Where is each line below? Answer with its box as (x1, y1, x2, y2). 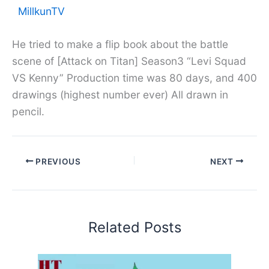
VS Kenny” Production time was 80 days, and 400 (12, 71, 257, 85)
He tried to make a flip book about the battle (12, 38, 228, 51)
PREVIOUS (33, 156, 81, 166)
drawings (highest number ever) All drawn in (12, 88, 228, 101)
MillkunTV (18, 4, 65, 17)
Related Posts (88, 219, 181, 237)
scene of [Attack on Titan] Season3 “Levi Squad (12, 55, 246, 68)
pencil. (12, 105, 44, 118)
